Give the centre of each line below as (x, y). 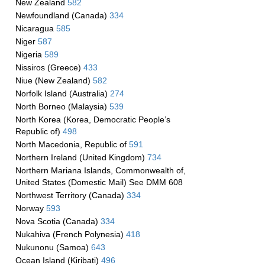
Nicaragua (35, 28)
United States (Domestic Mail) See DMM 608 (99, 182)
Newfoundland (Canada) (62, 15)
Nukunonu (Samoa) (53, 247)
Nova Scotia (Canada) (58, 221)
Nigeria (30, 54)
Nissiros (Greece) (49, 67)
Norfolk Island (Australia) (62, 93)
